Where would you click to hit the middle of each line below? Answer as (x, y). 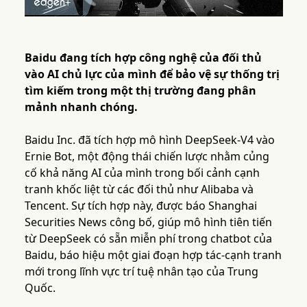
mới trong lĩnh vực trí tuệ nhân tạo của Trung (141, 272)
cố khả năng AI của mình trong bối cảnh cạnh (142, 173)
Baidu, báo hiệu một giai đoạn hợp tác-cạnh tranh (153, 255)
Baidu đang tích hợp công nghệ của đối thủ (143, 58)
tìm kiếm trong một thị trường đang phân (140, 91)
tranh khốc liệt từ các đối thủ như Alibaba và (139, 189)
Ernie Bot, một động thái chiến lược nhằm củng (147, 157)
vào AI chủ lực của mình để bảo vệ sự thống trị (152, 74)
